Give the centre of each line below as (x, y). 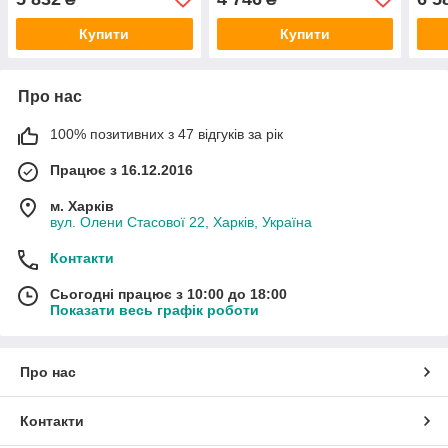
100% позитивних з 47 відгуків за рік (166, 133)
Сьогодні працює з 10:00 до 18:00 (168, 293)
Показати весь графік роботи (154, 309)
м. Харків (82, 205)
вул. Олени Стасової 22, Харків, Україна (181, 221)
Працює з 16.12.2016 (121, 169)
